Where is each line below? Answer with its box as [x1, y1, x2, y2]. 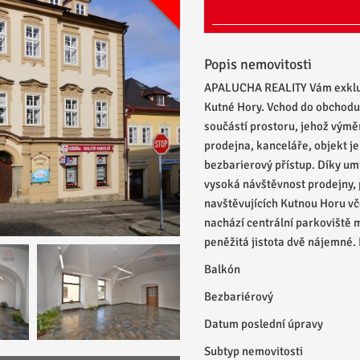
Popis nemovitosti [204, 55, 312, 73]
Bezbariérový [204, 289, 273, 304]
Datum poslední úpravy [204, 317, 323, 331]
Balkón [204, 262, 240, 276]
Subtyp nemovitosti [204, 344, 303, 358]
